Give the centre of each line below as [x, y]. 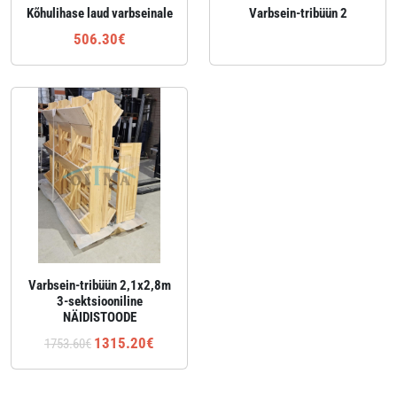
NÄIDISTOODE [99, 317]
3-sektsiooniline [99, 301]
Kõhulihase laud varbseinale [99, 13]
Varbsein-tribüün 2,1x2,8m [99, 285]
